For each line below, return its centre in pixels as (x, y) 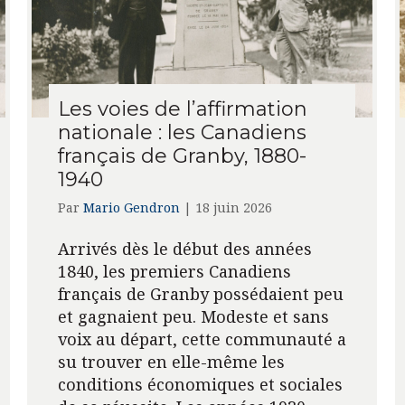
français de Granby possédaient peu (200, 293)
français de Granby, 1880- (182, 155)
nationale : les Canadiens (182, 132)
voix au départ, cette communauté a (202, 339)
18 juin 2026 (233, 207)
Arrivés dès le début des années (184, 248)
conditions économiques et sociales (200, 384)
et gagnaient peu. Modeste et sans (193, 316)
